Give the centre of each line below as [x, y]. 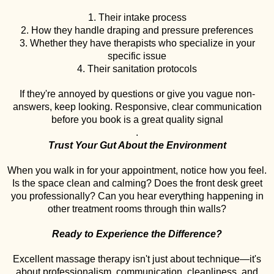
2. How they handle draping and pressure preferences [137, 30]
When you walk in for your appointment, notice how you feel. [137, 170]
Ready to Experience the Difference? [137, 234]
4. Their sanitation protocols [137, 69]
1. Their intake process [137, 17]
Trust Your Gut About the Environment [137, 145]
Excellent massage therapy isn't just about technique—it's [137, 259]
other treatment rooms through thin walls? [137, 209]
